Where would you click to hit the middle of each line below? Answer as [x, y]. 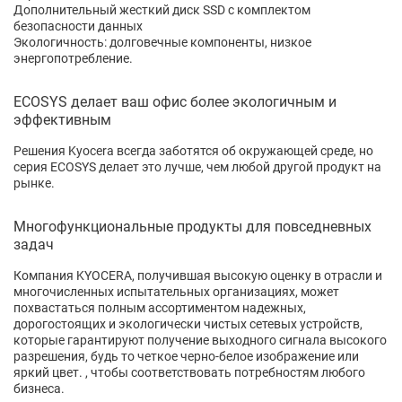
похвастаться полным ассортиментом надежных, [160, 307]
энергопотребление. [73, 58]
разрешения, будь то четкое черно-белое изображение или [186, 356]
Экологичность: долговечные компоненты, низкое [162, 42]
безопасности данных [78, 26]
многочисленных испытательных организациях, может [176, 291]
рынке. [34, 183]
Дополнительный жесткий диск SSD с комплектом [162, 9]
